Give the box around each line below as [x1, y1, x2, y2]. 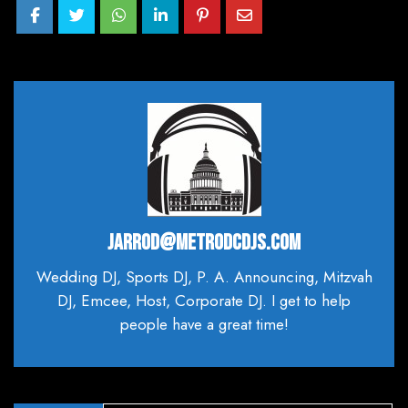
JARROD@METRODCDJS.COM [107, 229, 301, 257]
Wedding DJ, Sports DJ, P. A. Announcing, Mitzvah [36, 266, 372, 289]
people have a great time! [119, 313, 289, 336]
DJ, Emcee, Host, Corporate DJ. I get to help [57, 290, 351, 312]
